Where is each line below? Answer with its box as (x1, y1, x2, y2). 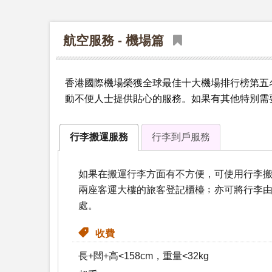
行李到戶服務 (151, 132, 210, 143)
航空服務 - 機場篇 (63, 33, 164, 47)
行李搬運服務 (70, 132, 129, 143)
